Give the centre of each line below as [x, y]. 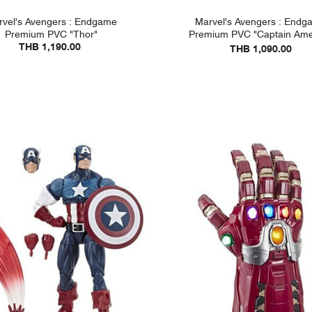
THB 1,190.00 [50, 47]
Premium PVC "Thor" [51, 34]
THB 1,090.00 [261, 49]
